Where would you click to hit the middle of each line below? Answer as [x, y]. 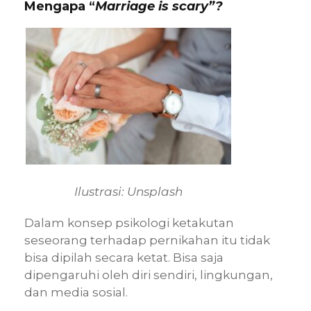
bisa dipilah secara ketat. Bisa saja [124, 258]
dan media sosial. [76, 293]
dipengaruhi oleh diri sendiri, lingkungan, [149, 275]
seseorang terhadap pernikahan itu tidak [147, 241]
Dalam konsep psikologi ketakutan [129, 223]
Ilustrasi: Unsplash [128, 192]
